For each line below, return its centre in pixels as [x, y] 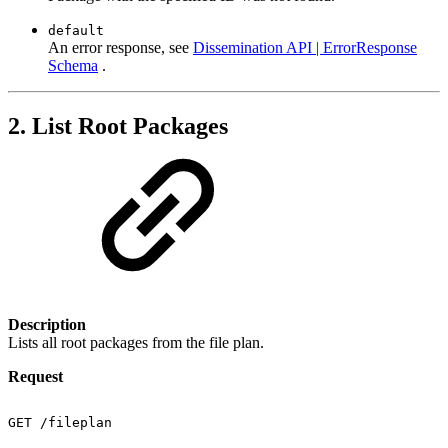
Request [35, 377]
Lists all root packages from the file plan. [136, 343]
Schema [73, 66]
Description [47, 325]
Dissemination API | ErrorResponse [305, 48]
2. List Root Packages [118, 126]
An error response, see [120, 48]
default [76, 31]
